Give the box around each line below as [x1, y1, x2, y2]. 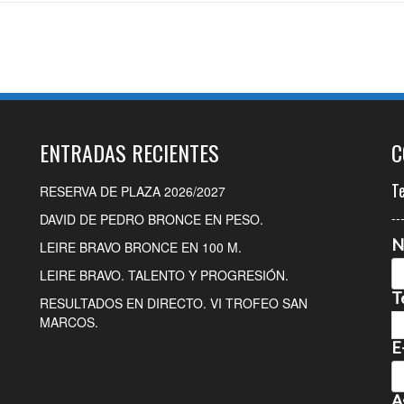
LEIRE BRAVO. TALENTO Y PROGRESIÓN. [40, 265, 289, 284]
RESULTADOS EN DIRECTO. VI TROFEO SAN [40, 293, 308, 312]
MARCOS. [40, 312, 98, 331]
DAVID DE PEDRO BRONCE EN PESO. [40, 209, 263, 228]
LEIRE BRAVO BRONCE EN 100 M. [40, 237, 242, 256]
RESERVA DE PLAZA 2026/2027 [40, 181, 225, 200]
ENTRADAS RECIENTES [40, 135, 219, 169]
